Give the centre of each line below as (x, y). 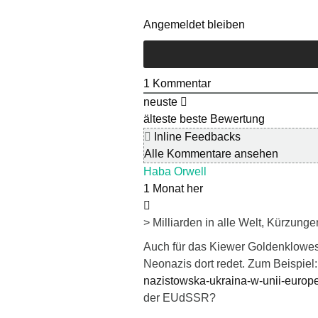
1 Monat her (173, 189)
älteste (160, 119)
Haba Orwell (175, 172)
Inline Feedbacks (196, 137)
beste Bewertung (222, 119)
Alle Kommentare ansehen (211, 154)
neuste (160, 102)
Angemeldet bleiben (194, 25)
